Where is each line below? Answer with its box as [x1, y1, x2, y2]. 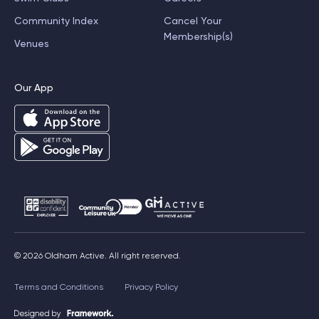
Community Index [14, 15, 98, 27]
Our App [14, 82, 53, 94]
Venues [14, 38, 49, 50]
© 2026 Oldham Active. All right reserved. [14, 251, 181, 261]
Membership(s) [164, 31, 233, 43]
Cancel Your [164, 15, 221, 27]
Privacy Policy [125, 282, 178, 293]
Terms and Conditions [14, 282, 103, 293]
